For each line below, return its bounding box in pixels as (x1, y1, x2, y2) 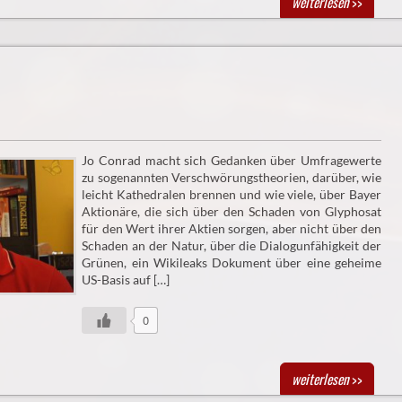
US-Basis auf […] (82, 271, 170, 287)
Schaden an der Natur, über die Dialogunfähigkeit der (82, 237, 381, 253)
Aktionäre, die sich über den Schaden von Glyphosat (82, 203, 381, 219)
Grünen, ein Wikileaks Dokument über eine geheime (82, 254, 381, 270)
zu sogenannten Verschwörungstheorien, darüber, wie (82, 169, 381, 185)
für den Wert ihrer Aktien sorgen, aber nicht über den (82, 220, 381, 236)
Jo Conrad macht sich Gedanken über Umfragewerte (82, 152, 381, 168)
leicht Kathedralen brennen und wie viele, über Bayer (82, 186, 381, 202)
